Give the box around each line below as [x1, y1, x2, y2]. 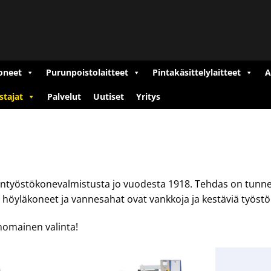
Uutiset [93, 91, 124, 102]
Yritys [136, 91, 160, 102]
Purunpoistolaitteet [46, 67, 128, 78]
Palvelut [47, 91, 81, 102]
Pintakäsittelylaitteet [152, 67, 241, 78]
